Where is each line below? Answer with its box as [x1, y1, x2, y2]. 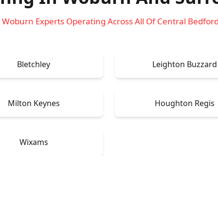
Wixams [19, 136, 48, 147]
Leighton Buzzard [152, 58, 217, 70]
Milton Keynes [7, 97, 60, 109]
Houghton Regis [154, 97, 215, 109]
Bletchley [17, 58, 50, 70]
